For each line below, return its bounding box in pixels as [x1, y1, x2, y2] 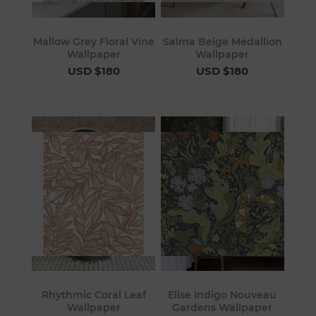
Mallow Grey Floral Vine [32, 35, 154, 48]
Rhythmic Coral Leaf [41, 288, 146, 302]
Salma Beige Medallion [162, 35, 282, 48]
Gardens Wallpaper [172, 301, 273, 315]
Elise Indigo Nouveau [168, 288, 277, 302]
